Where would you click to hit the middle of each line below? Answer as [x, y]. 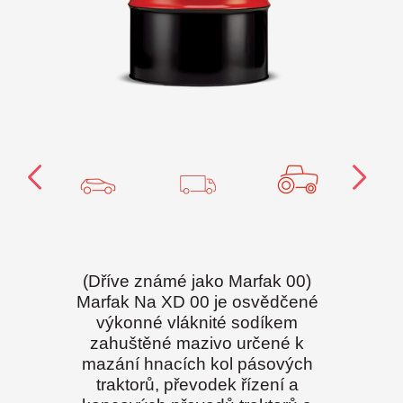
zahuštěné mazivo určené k [197, 343]
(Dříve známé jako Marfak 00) [197, 281]
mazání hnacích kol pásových [197, 364]
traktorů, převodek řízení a [197, 385]
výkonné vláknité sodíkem [197, 322]
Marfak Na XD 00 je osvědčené [197, 302]
